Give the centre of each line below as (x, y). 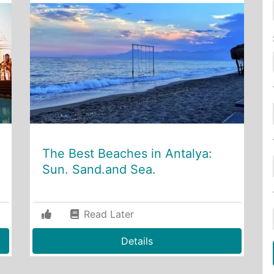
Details (137, 241)
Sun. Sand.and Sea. (99, 169)
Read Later (107, 214)
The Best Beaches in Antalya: (127, 153)
